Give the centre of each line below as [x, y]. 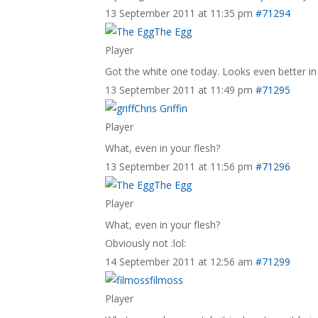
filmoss [167, 280]
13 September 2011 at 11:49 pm [179, 90]
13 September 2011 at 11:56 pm [179, 166]
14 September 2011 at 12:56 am [179, 262]
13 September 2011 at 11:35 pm [179, 13]
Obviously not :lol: [146, 243]
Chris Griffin [161, 108]
